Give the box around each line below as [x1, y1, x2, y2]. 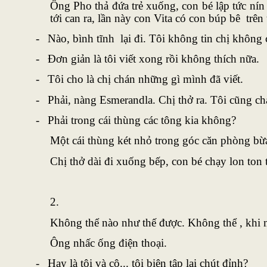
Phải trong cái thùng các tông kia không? [47, 114, 236, 127]
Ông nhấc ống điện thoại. [49, 237, 167, 250]
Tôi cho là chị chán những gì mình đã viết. [47, 73, 243, 86]
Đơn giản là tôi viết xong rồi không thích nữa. [47, 52, 259, 66]
